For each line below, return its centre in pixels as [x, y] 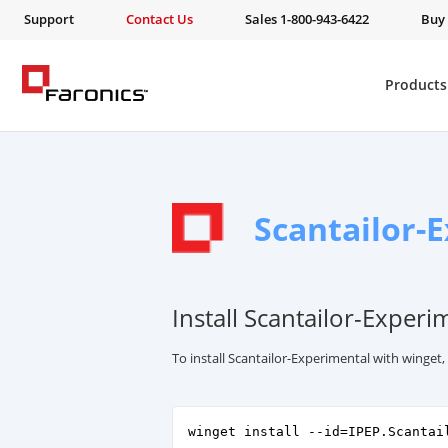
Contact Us [159, 19]
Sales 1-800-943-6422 [307, 19]
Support [49, 19]
